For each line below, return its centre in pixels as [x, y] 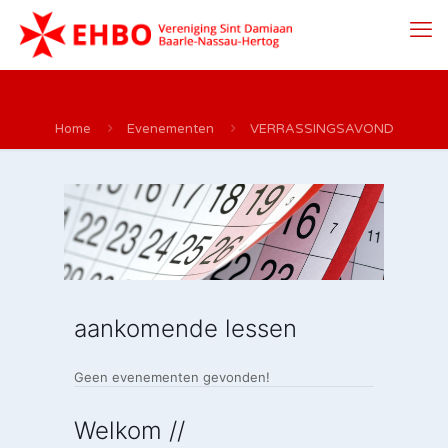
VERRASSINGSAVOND [321, 129]
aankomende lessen [185, 328]
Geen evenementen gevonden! [172, 377]
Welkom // [129, 430]
